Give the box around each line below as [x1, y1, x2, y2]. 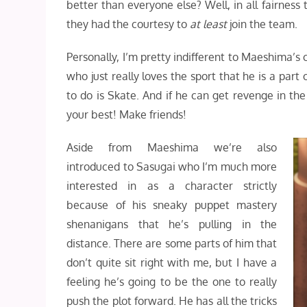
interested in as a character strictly [66, 179, 278, 193]
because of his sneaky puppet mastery [66, 198, 278, 212]
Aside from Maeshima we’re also [66, 140, 278, 155]
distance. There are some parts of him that [66, 236, 278, 251]
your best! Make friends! [66, 108, 187, 122]
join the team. [227, 17, 298, 32]
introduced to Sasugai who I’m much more [66, 160, 278, 174]
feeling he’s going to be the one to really [66, 275, 278, 289]
